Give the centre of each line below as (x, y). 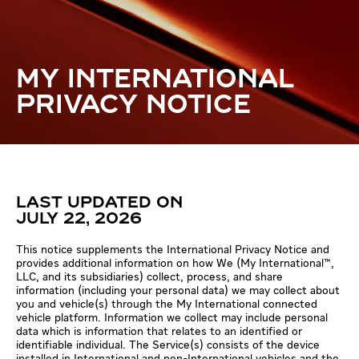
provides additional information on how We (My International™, (175, 263)
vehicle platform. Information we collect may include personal (172, 318)
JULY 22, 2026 (79, 219)
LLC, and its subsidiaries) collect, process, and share (149, 277)
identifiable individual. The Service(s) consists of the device (168, 345)
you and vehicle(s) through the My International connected (167, 304)
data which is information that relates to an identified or (159, 331)
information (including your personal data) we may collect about (178, 290)
